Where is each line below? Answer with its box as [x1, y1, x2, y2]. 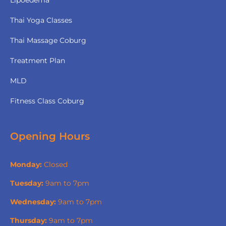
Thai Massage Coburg [10, 35, 86, 45]
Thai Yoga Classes [10, 15, 72, 25]
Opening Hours [10, 130, 90, 142]
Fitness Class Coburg [10, 96, 84, 105]
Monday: [10, 159, 42, 169]
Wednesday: [10, 197, 56, 206]
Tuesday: [10, 178, 43, 188]
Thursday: [10, 215, 47, 225]
